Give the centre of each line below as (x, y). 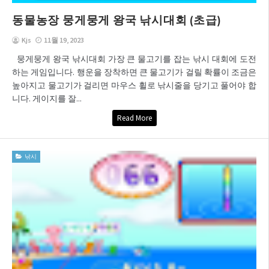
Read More (134, 118)
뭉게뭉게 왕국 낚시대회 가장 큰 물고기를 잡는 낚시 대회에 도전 (134, 59)
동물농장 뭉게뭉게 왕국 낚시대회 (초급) (116, 20)
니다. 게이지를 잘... (47, 98)
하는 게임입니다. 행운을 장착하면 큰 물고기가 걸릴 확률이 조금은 (134, 72)
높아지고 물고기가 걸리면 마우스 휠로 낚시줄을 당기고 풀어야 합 (134, 85)
